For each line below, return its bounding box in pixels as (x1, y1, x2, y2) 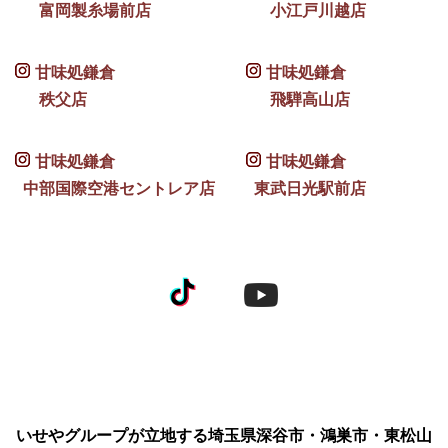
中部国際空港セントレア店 (15, 176, 215, 199)
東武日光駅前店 (246, 176, 367, 199)
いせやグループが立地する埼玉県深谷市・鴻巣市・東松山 (15, 423, 432, 446)
